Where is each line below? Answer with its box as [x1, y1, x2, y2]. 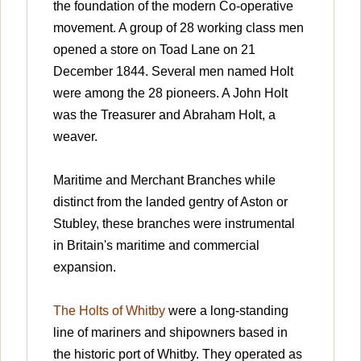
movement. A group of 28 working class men [53, 20, 304, 35]
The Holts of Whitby [53, 303, 165, 317]
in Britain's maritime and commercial [53, 238, 259, 252]
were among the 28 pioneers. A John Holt [53, 85, 288, 100]
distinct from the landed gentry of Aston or [53, 194, 288, 209]
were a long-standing [165, 303, 288, 317]
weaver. [53, 129, 98, 143]
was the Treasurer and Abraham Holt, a [53, 107, 276, 122]
